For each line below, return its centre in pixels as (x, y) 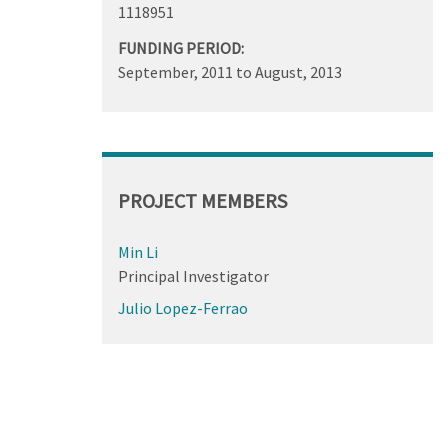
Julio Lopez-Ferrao (182, 307)
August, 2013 (298, 71)
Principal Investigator (193, 275)
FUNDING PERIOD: (180, 47)
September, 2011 (175, 71)
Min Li (137, 251)
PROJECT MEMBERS (202, 200)
